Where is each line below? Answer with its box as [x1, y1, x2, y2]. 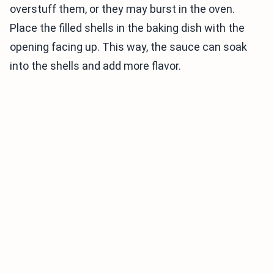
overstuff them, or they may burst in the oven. [10, 2, 235, 15]
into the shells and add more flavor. [10, 59, 181, 72]
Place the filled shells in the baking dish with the [10, 21, 245, 34]
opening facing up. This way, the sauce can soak [10, 40, 247, 53]
